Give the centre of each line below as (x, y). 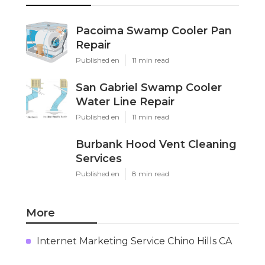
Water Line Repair (125, 101)
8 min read (151, 173)
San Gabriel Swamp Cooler (149, 87)
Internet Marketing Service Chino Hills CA (134, 241)
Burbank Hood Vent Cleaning (156, 144)
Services (99, 158)
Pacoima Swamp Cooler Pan (154, 30)
